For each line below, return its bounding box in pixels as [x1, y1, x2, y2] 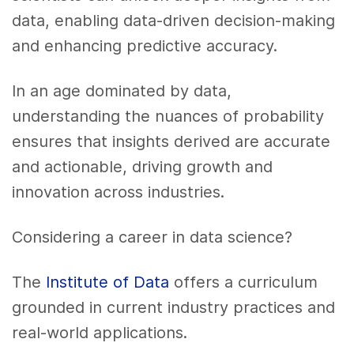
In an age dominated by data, [12, 81, 232, 101]
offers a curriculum [169, 272, 318, 292]
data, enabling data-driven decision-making [12, 11, 336, 31]
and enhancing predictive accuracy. [12, 36, 278, 56]
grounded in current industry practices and [12, 297, 336, 317]
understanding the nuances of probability [12, 107, 325, 126]
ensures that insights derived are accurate [12, 132, 331, 152]
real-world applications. [12, 322, 188, 342]
